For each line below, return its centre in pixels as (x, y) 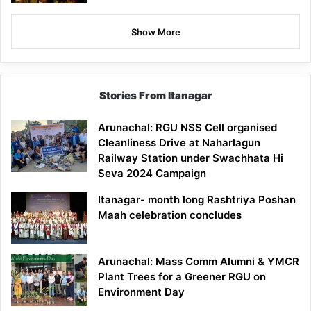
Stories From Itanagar (155, 95)
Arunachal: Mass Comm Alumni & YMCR (199, 261)
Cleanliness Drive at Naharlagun (179, 142)
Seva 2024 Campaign (152, 173)
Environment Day (141, 292)
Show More (155, 32)
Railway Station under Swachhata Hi (191, 158)
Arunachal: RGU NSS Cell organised (187, 127)
